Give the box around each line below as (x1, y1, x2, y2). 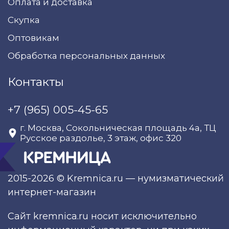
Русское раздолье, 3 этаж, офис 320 (20, 133, 181, 143)
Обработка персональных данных (8, 51, 165, 61)
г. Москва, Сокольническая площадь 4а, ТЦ (20, 123, 216, 133)
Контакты (8, 75, 64, 89)
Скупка (8, 15, 40, 25)
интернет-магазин (8, 187, 96, 198)
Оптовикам (8, 33, 59, 43)
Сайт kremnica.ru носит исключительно (8, 211, 197, 222)
